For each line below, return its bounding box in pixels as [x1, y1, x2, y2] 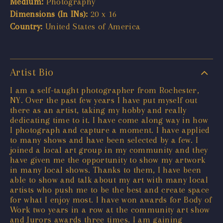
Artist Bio [10, 66, 54, 78]
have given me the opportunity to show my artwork [10, 154, 206, 165]
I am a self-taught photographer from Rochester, [10, 85, 199, 95]
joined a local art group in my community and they [10, 144, 208, 155]
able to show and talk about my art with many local [10, 174, 208, 185]
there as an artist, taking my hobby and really [10, 105, 187, 115]
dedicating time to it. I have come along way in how [10, 114, 209, 125]
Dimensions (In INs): [10, 8, 88, 19]
